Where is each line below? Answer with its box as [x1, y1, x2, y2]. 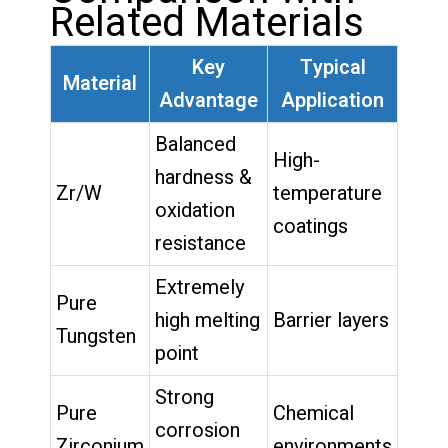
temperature [273, 178, 382, 208]
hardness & [155, 162, 252, 192]
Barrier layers [273, 305, 389, 335]
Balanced [155, 129, 236, 159]
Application [281, 85, 384, 115]
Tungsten [56, 321, 136, 351]
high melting [155, 305, 260, 335]
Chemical [273, 398, 354, 428]
